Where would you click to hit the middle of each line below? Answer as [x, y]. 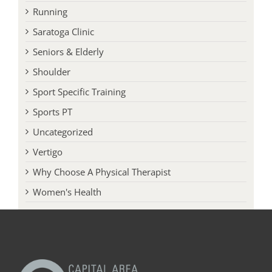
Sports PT [52, 122]
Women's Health [67, 202]
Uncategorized [63, 142]
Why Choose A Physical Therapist [101, 182]
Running [50, 22]
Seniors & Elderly [68, 62]
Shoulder [51, 82]
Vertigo [47, 162]
